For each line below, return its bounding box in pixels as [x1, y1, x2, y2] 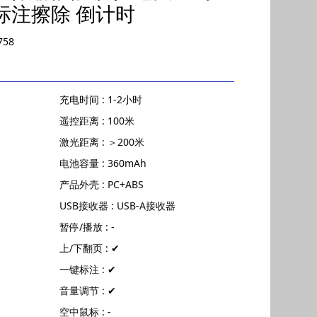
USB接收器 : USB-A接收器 [59, 199, 175, 212]
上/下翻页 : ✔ [59, 241, 120, 255]
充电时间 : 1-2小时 [59, 93, 142, 106]
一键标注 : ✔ [59, 263, 116, 276]
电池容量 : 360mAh [59, 156, 146, 170]
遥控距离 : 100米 [59, 114, 134, 127]
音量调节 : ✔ [59, 284, 116, 297]
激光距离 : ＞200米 [59, 135, 144, 149]
